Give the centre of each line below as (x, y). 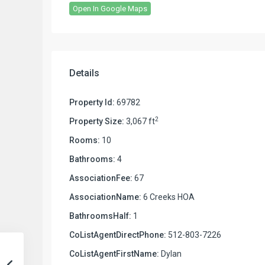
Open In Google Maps (110, 8)
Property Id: (92, 102)
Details (84, 73)
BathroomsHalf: (100, 216)
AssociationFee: (101, 178)
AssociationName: (105, 197)
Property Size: (97, 121)
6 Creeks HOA (168, 197)
